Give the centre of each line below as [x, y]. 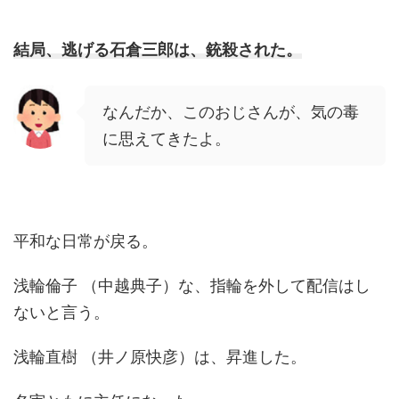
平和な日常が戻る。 [85, 241]
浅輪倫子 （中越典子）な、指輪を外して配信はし [192, 286]
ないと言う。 [61, 313]
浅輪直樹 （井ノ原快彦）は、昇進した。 [160, 357]
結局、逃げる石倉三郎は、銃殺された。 [158, 50]
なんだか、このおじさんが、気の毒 [231, 112]
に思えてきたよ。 [167, 139]
